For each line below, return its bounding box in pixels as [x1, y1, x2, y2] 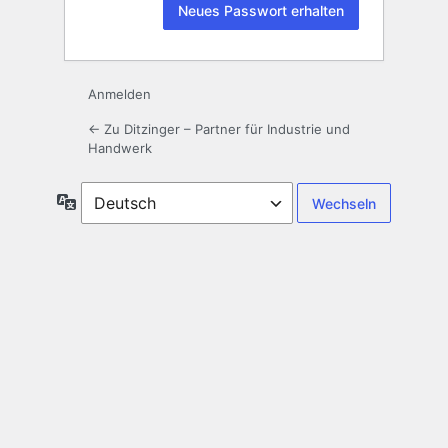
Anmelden [88, 86, 151, 103]
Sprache [76, 192, 131, 210]
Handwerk [88, 140, 152, 157]
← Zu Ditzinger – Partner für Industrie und [88, 121, 350, 138]
